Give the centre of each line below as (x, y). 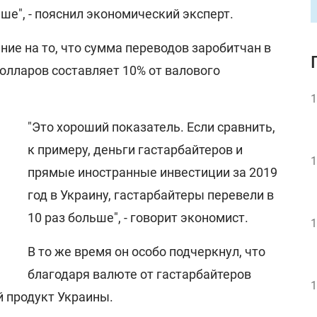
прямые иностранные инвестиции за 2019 (152, 172)
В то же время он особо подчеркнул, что (146, 252)
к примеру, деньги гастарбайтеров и (135, 150)
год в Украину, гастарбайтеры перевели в (151, 195)
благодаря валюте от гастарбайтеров (139, 274)
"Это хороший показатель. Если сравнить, (151, 127)
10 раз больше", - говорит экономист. (138, 218)
